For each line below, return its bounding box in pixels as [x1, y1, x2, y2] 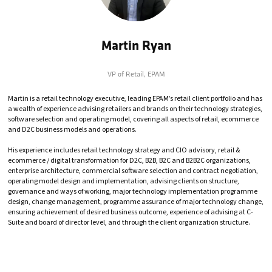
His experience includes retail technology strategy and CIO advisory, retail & [8, 145, 240, 156]
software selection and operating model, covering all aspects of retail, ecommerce [8, 114, 259, 125]
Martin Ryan [101, 36, 171, 55]
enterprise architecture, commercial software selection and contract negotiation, [8, 166, 258, 177]
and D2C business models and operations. [8, 124, 137, 135]
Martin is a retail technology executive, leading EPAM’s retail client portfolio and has [8, 93, 262, 104]
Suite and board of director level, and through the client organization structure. [8, 217, 250, 228]
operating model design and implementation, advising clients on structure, [8, 176, 239, 187]
